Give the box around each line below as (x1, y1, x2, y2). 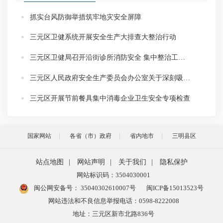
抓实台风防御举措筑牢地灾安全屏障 (30, 13, 141, 21)
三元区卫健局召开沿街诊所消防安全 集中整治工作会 (178, 54, 185, 62)
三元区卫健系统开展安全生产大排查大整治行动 (30, 33, 176, 41)
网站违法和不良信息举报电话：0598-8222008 (48, 197, 179, 205)
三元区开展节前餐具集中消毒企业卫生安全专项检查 (30, 94, 190, 102)
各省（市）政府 (69, 132, 111, 139)
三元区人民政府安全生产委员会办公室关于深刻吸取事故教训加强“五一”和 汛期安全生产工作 (183, 74, 190, 82)
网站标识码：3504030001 (77, 171, 150, 179)
